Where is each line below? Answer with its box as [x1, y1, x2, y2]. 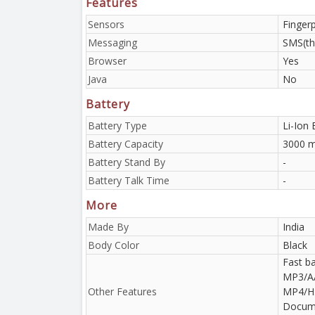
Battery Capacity [88, 136, 163, 150]
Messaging [88, 35, 137, 49]
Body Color [88, 238, 139, 252]
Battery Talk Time [88, 173, 169, 187]
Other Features [88, 284, 157, 298]
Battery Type [88, 118, 147, 132]
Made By [88, 219, 129, 233]
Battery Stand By [88, 155, 165, 169]
